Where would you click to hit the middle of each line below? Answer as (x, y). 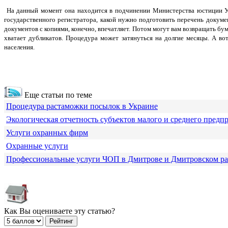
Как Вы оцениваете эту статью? (60, 211)
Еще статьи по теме (57, 95)
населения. (19, 47)
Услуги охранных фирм (47, 133)
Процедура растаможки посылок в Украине (82, 106)
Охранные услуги (37, 146)
